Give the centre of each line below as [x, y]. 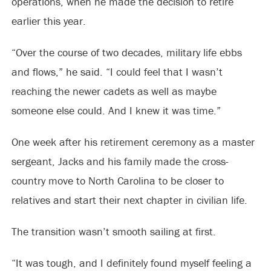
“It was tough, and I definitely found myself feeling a [131, 263]
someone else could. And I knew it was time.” [116, 110]
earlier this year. [48, 21]
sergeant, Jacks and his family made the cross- [120, 161]
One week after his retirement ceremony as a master [133, 142]
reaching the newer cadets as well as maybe [114, 91]
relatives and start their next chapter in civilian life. [129, 200]
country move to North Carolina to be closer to [117, 181]
